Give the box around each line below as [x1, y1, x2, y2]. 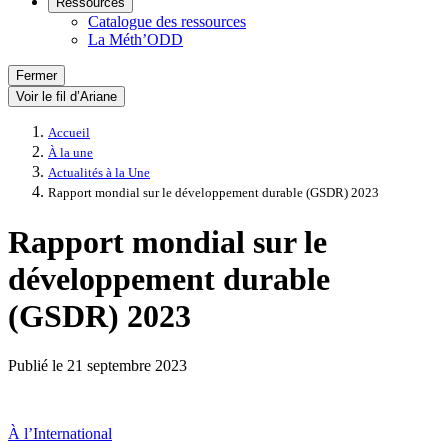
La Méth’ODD [88, 31, 183, 48]
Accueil [48, 126, 90, 140]
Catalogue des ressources [88, 13, 246, 30]
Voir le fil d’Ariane [16, 89, 117, 104]
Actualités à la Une [48, 166, 150, 180]
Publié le [8, 356, 67, 374]
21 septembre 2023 [67, 356, 187, 374]
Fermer [16, 68, 57, 83]
